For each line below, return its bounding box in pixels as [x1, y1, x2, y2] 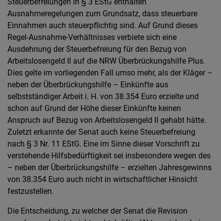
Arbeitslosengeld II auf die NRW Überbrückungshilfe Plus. [7, 56, 205, 66]
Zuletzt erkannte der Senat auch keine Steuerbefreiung [7, 127, 195, 137]
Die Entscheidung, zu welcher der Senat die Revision [7, 206, 187, 216]
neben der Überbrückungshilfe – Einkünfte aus [7, 80, 168, 89]
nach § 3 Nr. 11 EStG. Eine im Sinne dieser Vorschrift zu [7, 139, 200, 148]
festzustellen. [7, 186, 54, 196]
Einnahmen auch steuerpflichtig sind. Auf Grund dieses [7, 21, 198, 30]
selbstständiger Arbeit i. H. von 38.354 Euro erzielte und [7, 92, 199, 101]
